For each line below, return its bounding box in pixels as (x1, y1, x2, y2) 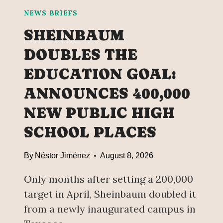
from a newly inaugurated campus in (24, 203, 196, 216)
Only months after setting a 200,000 (24, 173, 193, 186)
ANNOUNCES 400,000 (24, 85, 190, 103)
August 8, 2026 (100, 151, 154, 160)
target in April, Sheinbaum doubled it (24, 188, 196, 201)
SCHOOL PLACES (24, 123, 156, 141)
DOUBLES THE (24, 46, 137, 64)
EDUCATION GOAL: (24, 65, 176, 83)
